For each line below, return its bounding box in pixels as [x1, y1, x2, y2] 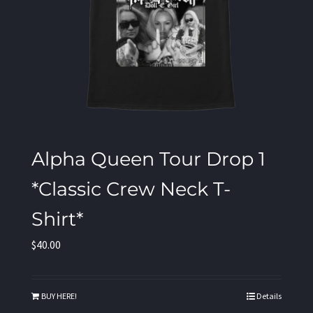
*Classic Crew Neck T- [31, 176, 231, 201]
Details [256, 290, 282, 301]
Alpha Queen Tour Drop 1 [31, 146, 265, 170]
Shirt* [31, 206, 83, 231]
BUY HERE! [41, 290, 77, 301]
